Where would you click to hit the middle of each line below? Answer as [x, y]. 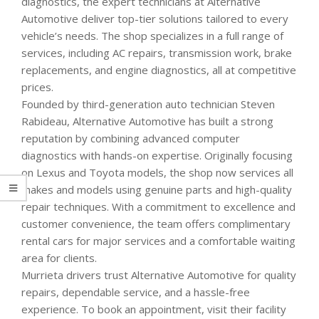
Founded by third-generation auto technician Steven [148, 104]
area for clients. [59, 258]
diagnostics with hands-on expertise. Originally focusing [157, 156]
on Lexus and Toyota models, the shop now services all [157, 173]
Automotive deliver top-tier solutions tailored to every [155, 19]
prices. [37, 87]
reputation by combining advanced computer [131, 138]
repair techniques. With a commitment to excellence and [158, 207]
